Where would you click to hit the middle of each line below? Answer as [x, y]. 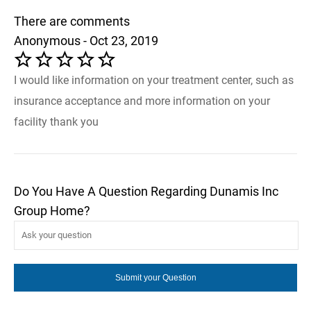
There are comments [72, 21]
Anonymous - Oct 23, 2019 [86, 40]
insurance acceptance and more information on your [142, 101]
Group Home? [52, 210]
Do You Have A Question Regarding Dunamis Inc [146, 191]
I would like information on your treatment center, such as [154, 80]
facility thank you [56, 121]
